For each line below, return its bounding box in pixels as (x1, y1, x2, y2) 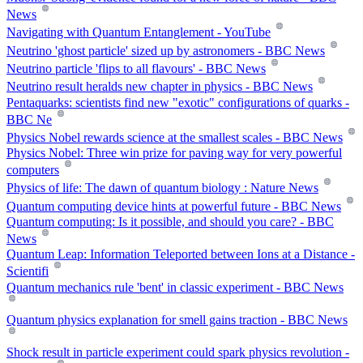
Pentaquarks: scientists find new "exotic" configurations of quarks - (6, 95, 349, 109)
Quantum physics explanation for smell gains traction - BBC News (6, 313, 348, 327)
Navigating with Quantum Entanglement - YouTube (6, 25, 271, 40)
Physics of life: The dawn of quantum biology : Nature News (6, 181, 318, 195)
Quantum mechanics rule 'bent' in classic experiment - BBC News (6, 280, 344, 294)
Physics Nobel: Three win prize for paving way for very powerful (6, 146, 342, 160)
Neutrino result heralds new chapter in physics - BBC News (6, 79, 313, 94)
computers (6, 163, 59, 177)
